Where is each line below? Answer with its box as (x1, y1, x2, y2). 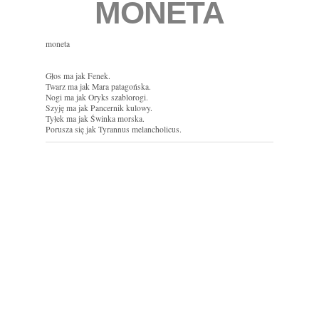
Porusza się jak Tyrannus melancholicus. (46, 124, 182, 135)
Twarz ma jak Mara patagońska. (46, 81, 151, 93)
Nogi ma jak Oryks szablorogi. (46, 92, 148, 103)
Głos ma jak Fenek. (46, 70, 110, 82)
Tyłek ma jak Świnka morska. (46, 113, 145, 125)
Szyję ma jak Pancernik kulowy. (46, 103, 152, 114)
